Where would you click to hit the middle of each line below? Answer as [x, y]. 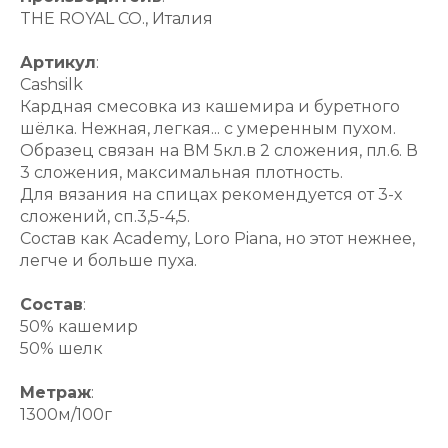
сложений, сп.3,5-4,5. [105, 216]
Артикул [58, 62]
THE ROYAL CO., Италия [116, 18]
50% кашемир [79, 326]
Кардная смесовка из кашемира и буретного [210, 106]
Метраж [55, 392]
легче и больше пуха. [108, 260]
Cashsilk [51, 84]
